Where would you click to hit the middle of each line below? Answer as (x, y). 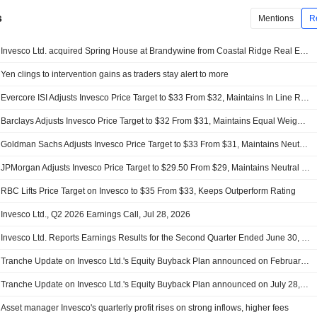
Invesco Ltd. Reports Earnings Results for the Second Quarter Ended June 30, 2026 (306, 238)
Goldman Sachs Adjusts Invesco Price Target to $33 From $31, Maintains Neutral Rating (304, 145)
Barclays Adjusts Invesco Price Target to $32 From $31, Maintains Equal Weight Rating (302, 121)
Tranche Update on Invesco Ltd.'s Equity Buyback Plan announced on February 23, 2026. (305, 261)
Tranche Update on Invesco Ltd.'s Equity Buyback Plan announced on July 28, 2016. (305, 285)
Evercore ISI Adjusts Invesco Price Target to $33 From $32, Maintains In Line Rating (305, 98)
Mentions (276, 18)
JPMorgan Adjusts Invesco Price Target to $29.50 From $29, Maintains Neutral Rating (306, 168)
